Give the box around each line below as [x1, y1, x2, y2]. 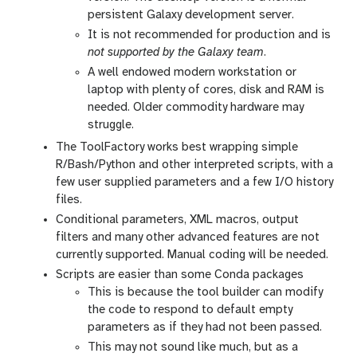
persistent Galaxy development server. [88, 9, 294, 22]
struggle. [88, 119, 134, 132]
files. [56, 194, 82, 207]
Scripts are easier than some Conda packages [56, 269, 304, 282]
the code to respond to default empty [88, 304, 292, 317]
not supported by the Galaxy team [88, 46, 264, 60]
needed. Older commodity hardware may [88, 101, 304, 115]
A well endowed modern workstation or [88, 66, 296, 80]
